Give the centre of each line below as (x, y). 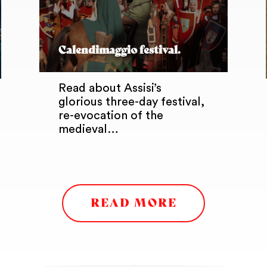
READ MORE (133, 203)
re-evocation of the (111, 115)
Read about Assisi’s (110, 88)
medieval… (89, 129)
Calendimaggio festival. (120, 50)
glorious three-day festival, (132, 102)
